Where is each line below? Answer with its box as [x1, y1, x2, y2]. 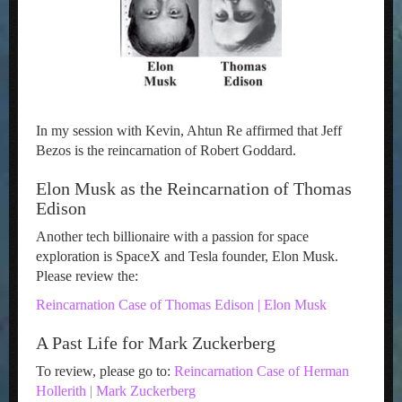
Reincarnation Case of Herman [174, 363, 349, 379]
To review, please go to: [36, 363, 174, 379]
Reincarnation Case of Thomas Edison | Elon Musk [36, 297, 327, 312]
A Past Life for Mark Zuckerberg [36, 333, 275, 353]
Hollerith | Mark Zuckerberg [36, 383, 199, 398]
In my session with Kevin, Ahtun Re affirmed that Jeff [36, 123, 342, 138]
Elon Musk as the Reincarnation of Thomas [36, 179, 352, 198]
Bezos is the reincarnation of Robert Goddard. [36, 143, 296, 158]
